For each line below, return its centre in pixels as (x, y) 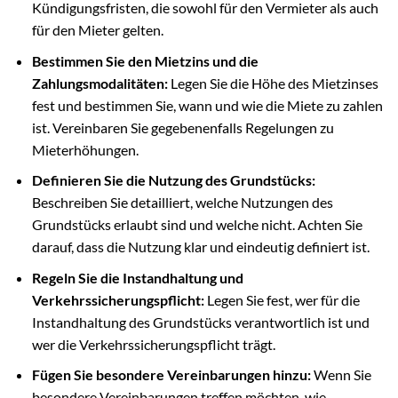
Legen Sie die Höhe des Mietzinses (273, 83)
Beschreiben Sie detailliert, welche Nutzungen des (182, 203)
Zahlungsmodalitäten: (99, 83)
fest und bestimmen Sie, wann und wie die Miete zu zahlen (207, 105)
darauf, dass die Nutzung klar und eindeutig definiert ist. (200, 247)
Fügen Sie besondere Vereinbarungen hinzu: (171, 375)
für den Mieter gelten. (97, 30)
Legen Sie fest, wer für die (282, 299)
